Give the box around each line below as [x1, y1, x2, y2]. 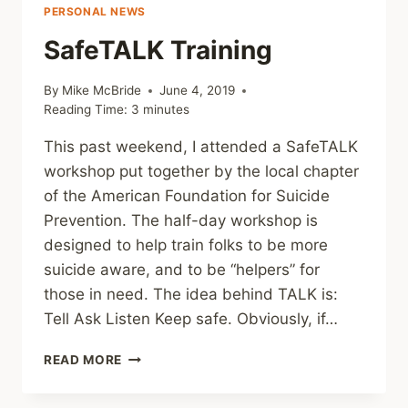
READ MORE [44, 352, 123, 368]
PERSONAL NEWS [44, 4, 146, 18]
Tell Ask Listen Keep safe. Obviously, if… [44, 310, 338, 329]
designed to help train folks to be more [44, 236, 328, 255]
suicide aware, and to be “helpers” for [44, 260, 320, 280]
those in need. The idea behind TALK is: [44, 285, 338, 304]
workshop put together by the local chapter [44, 162, 359, 181]
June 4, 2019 [159, 83, 236, 98]
